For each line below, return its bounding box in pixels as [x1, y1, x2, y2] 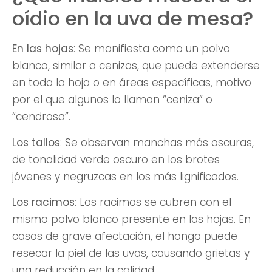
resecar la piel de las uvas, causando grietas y [12, 246, 250, 261]
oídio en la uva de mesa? [12, 5, 253, 33]
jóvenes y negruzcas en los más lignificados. [12, 169, 239, 184]
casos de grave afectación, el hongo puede [12, 229, 237, 244]
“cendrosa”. [12, 109, 70, 124]
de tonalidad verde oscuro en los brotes [12, 152, 220, 167]
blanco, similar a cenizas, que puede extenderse [12, 58, 260, 73]
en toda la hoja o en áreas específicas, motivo [12, 75, 251, 90]
